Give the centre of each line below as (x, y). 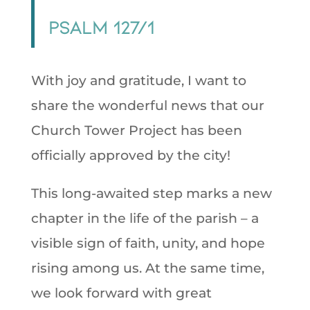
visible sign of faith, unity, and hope (148, 243)
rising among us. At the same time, (147, 268)
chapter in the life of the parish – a (145, 218)
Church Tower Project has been (136, 130)
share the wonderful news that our (147, 106)
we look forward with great (121, 293)
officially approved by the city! (130, 155)
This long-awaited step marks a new (151, 193)
